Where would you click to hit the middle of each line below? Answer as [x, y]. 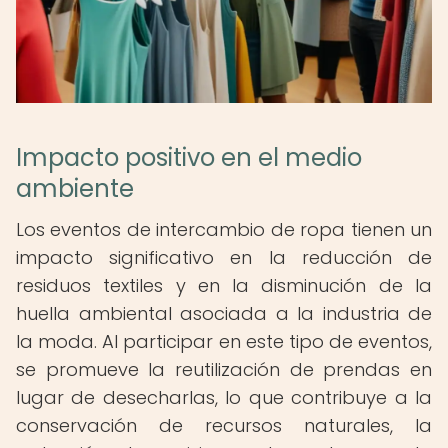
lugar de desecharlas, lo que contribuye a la [224, 397]
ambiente [75, 188]
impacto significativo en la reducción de [224, 257]
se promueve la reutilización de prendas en [224, 369]
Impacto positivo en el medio [189, 157]
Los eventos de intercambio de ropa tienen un [224, 229]
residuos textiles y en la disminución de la [224, 285]
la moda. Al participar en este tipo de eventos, [224, 341]
